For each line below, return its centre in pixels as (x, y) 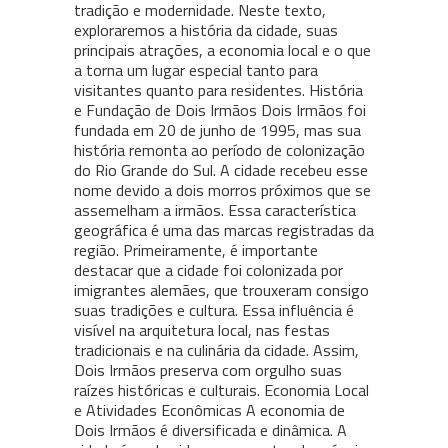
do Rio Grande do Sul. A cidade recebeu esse (221, 170)
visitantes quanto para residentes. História (218, 90)
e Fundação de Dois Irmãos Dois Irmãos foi (220, 110)
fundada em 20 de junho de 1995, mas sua (217, 130)
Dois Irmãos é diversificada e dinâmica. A (210, 430)
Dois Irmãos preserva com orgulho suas (208, 370)
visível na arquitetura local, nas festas (202, 330)
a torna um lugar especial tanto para (196, 70)
